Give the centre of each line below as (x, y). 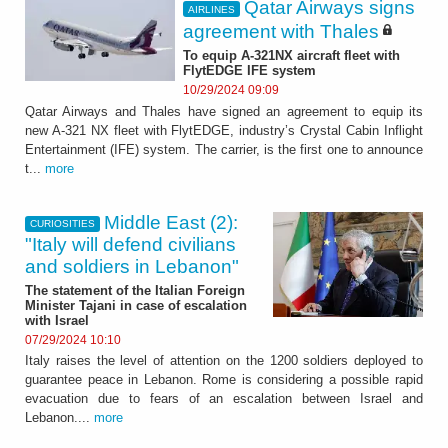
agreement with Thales (281, 32)
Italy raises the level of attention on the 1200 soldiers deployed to (224, 361)
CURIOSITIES (62, 224)
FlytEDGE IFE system (249, 71)
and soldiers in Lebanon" (132, 266)
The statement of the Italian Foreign (135, 290)
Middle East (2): (171, 222)
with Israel (57, 320)
